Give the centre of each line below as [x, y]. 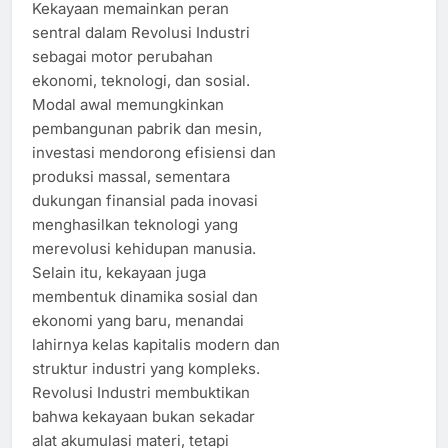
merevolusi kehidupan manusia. [144, 248]
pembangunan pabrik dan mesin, [147, 128]
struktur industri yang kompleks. [146, 368]
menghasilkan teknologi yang [135, 224]
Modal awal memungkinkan [128, 104]
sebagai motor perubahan [122, 56]
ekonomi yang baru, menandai [138, 320]
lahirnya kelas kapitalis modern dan [156, 344]
